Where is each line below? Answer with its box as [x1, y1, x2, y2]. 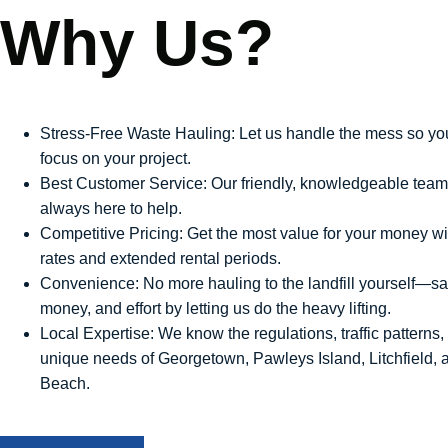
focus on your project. [40, 149, 191, 167]
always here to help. [40, 199, 182, 217]
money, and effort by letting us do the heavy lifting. [40, 299, 391, 317]
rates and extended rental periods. [40, 249, 281, 267]
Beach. [40, 374, 90, 392]
